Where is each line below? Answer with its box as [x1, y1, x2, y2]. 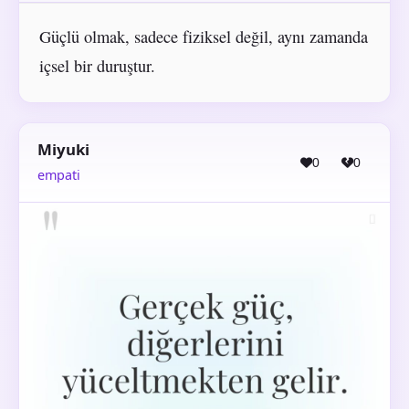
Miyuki [37, 139, 89, 161]
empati [37, 165, 80, 184]
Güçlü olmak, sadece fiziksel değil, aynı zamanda [38, 25, 368, 47]
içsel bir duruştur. [38, 54, 155, 77]
